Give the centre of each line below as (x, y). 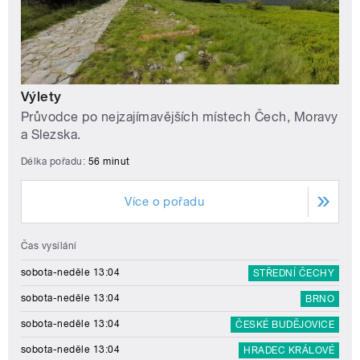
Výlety (41, 97)
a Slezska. (51, 135)
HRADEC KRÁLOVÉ (289, 351)
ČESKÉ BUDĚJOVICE (285, 325)
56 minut (109, 162)
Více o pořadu (165, 202)
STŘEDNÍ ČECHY (293, 274)
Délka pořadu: (55, 162)
